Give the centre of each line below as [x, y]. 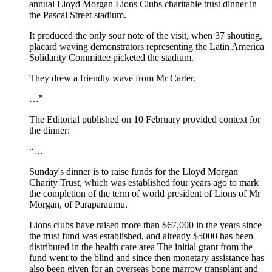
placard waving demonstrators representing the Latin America [147, 46]
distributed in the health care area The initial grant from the [141, 246]
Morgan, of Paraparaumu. [78, 204]
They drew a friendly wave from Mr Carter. [112, 78]
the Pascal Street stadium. [78, 15]
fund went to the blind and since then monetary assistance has [147, 257]
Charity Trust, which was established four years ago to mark [144, 182]
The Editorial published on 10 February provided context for [145, 119]
